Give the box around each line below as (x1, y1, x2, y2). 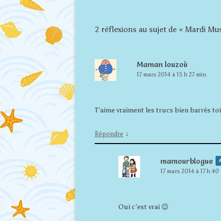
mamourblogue (160, 156, 213, 166)
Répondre (95, 130, 123, 138)
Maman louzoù (137, 59, 187, 69)
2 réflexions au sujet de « (95, 24, 185, 34)
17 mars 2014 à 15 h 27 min (137, 71, 206, 78)
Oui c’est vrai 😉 (118, 202, 169, 211)
